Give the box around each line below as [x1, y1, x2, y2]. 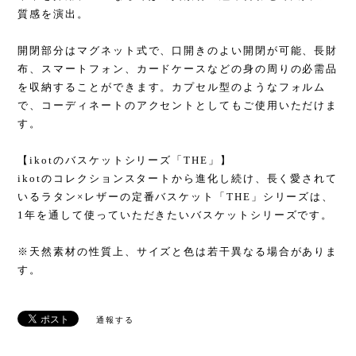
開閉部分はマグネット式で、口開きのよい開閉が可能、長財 [17, 44, 339, 57]
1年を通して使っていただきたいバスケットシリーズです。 [17, 209, 334, 222]
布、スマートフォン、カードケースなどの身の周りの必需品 [17, 63, 339, 75]
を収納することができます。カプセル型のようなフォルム [17, 81, 327, 94]
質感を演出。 [17, 8, 89, 21]
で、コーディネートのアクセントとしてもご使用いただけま [17, 99, 339, 112]
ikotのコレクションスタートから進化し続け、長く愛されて [17, 172, 339, 185]
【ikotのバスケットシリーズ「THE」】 [17, 154, 232, 167]
